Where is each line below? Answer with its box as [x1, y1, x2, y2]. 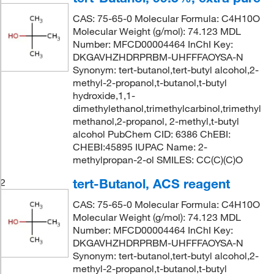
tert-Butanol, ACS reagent [72, 176, 230, 191]
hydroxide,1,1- [72, 89, 135, 102]
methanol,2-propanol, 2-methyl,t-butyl [72, 115, 239, 127]
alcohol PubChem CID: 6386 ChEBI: [72, 128, 231, 140]
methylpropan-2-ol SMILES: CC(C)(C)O [72, 154, 243, 166]
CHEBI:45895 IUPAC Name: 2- [72, 141, 207, 153]
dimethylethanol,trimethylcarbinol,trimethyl [72, 102, 261, 114]
